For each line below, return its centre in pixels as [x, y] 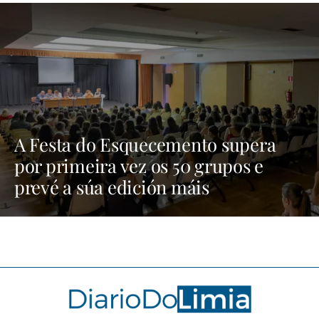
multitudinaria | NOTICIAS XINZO [150, 208]
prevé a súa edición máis [112, 187]
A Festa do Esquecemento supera [145, 144]
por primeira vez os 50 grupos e [139, 166]
